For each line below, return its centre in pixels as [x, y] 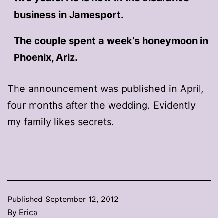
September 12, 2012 [82, 199]
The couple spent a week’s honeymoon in [111, 41]
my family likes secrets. [61, 121]
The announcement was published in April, [106, 88]
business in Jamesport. [68, 14]
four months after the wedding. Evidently [101, 105]
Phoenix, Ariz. [45, 57]
